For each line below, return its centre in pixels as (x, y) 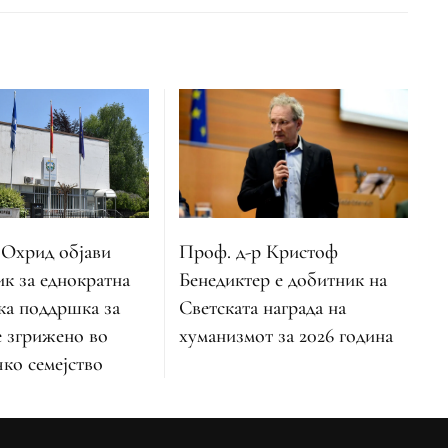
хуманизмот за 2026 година (286, 335)
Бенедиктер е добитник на (283, 279)
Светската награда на (263, 307)
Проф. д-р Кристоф (259, 251)
